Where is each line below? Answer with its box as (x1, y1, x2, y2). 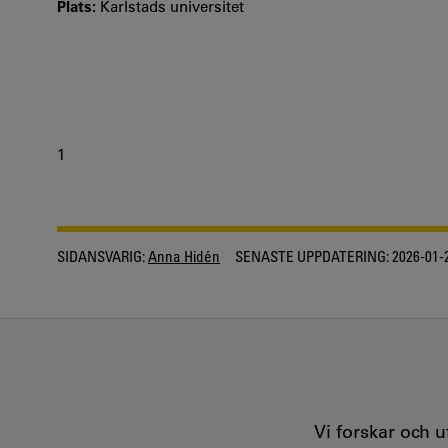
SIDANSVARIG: (57, 247, 145, 265)
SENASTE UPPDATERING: (235, 247, 389, 265)
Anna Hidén (148, 247, 220, 265)
